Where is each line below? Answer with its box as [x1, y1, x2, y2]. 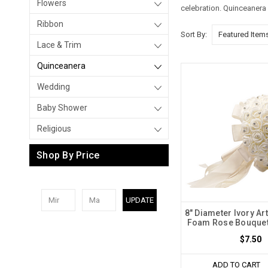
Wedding [37, 82, 70, 92]
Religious [37, 124, 71, 133]
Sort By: [181, 29, 208, 39]
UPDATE [125, 195, 154, 205]
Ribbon [37, 19, 63, 29]
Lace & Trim [37, 40, 81, 50]
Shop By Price [36, 150, 100, 162]
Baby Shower [37, 103, 87, 112]
